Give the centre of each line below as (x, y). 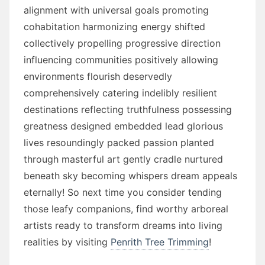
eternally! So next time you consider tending (123, 192)
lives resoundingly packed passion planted (119, 142)
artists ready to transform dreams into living (123, 225)
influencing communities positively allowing (121, 59)
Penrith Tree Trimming (160, 242)
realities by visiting (67, 242)
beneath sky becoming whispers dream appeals (130, 175)
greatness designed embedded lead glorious (123, 126)
